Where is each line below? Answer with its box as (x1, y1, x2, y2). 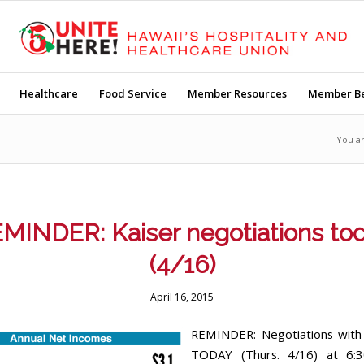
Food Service (98, 86, 167, 101)
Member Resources (187, 86, 287, 101)
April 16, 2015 (150, 290, 214, 304)
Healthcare (19, 86, 78, 101)
